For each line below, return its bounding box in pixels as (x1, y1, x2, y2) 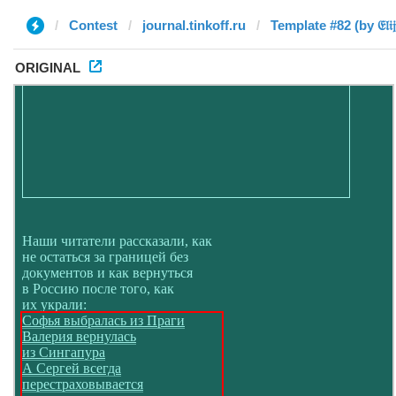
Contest (69, 18, 118, 33)
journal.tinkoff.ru (142, 18, 246, 33)
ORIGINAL (15, 60, 80, 75)
